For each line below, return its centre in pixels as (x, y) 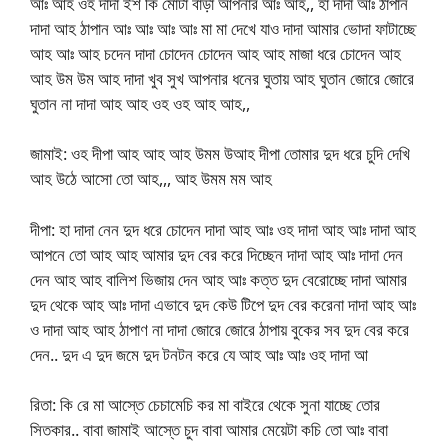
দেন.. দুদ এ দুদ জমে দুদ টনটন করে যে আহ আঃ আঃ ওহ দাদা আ (199, 354)
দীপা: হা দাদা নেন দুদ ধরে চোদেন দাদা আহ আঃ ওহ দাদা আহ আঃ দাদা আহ (223, 229)
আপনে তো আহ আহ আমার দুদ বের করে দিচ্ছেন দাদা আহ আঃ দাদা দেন (216, 254)
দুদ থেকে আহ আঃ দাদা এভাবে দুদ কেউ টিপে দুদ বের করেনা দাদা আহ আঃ (223, 304)
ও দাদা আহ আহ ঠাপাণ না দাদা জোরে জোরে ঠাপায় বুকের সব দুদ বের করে (219, 329)
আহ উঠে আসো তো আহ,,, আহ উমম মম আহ (151, 179)
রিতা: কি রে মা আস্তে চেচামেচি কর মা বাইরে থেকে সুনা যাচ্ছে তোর (205, 405)
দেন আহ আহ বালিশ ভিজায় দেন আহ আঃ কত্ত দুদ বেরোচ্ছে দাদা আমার (218, 279)
